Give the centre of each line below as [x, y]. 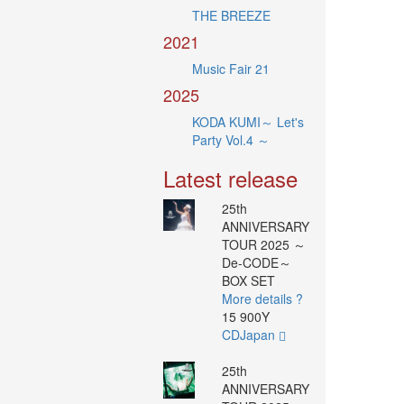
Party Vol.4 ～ [231, 140]
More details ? [262, 299]
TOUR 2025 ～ [263, 245]
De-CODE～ [256, 263]
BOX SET [248, 281]
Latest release [230, 179]
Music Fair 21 [231, 69]
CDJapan [250, 335]
